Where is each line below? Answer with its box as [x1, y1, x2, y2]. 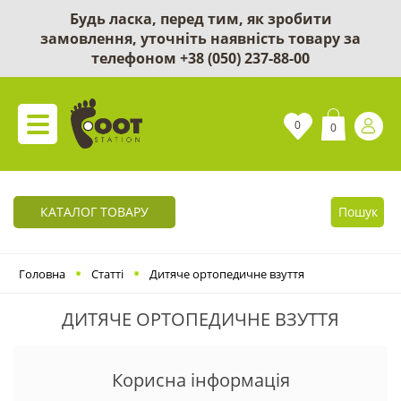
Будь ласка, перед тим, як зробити [69, 9, 332, 29]
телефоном [91, 48, 180, 68]
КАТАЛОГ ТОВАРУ [40, 203, 149, 220]
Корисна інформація [111, 368, 290, 392]
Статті [91, 265, 124, 282]
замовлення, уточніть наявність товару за [40, 29, 361, 48]
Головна [19, 265, 65, 282]
